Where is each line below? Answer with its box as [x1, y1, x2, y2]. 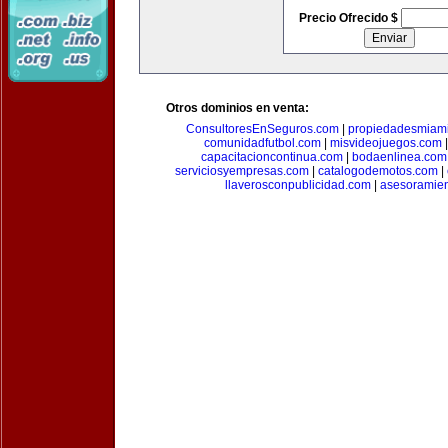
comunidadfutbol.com [203, 136, 321, 150]
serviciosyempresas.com [175, 164, 309, 178]
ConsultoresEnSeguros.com [186, 122, 339, 136]
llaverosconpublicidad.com [224, 178, 371, 192]
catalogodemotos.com [318, 164, 438, 178]
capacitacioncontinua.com [201, 150, 343, 164]
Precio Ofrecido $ [298, 11, 401, 25]
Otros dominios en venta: [166, 101, 309, 115]
